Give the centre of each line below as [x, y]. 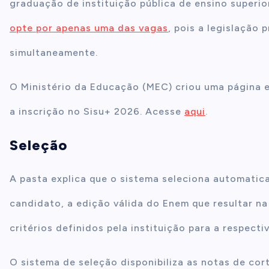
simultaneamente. [54, 53]
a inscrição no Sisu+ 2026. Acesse [97, 111]
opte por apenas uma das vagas [89, 28]
